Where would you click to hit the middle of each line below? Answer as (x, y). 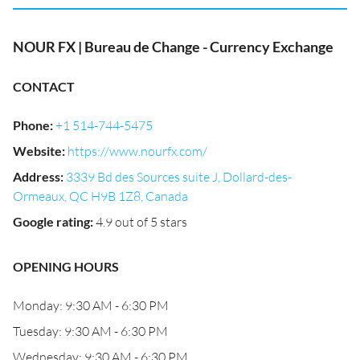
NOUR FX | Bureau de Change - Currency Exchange (173, 47)
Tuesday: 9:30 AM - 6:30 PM (90, 331)
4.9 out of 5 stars (141, 222)
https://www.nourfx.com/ (137, 151)
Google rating (51, 221)
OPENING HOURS (66, 266)
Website (37, 151)
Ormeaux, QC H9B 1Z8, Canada (100, 196)
